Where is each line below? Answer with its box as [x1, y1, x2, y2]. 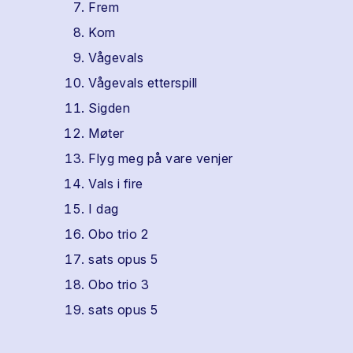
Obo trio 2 [88, 226, 148, 242]
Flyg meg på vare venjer [88, 150, 233, 166]
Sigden [88, 100, 130, 116]
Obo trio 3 [88, 277, 149, 292]
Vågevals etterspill [88, 75, 198, 91]
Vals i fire [88, 176, 143, 191]
